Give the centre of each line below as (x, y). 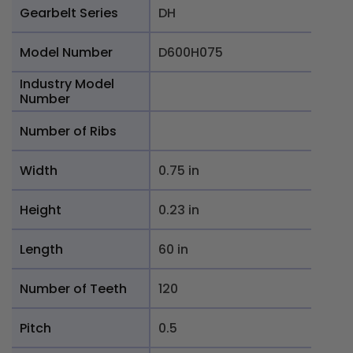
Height (41, 210)
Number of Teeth (73, 288)
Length (41, 249)
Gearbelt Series (69, 13)
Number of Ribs (68, 131)
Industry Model (67, 84)
